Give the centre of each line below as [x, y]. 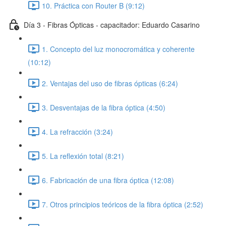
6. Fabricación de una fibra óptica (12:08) [108, 180]
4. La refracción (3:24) [77, 131]
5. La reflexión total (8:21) [83, 156]
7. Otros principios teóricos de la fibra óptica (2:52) [123, 204]
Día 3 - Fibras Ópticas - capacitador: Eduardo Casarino [112, 24]
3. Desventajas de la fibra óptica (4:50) [104, 107]
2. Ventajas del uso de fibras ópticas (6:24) [110, 83]
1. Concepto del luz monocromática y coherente [118, 49]
